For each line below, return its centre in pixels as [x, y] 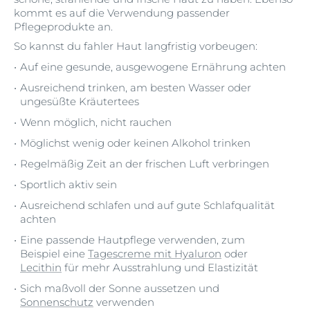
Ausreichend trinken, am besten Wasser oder [136, 88]
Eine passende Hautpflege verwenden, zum [133, 240]
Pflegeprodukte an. [63, 27]
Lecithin [41, 267]
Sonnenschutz [57, 302]
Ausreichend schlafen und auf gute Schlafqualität [147, 205]
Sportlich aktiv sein [69, 184]
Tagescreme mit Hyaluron [155, 254]
